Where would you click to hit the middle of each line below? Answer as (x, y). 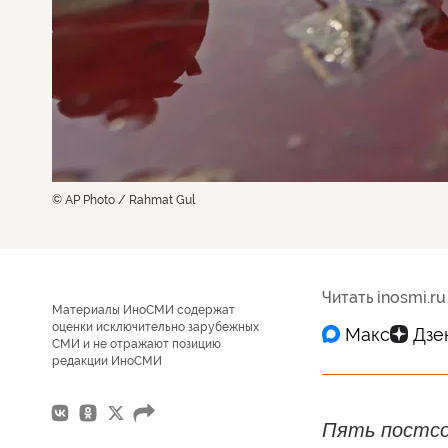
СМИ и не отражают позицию (136, 344)
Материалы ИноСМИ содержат (143, 310)
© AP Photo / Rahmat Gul (123, 200)
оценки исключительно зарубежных (155, 327)
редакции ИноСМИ (107, 361)
